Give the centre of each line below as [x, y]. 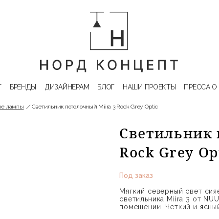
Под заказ [136, 175]
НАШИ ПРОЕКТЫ [149, 87]
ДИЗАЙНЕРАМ [67, 87]
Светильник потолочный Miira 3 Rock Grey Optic [95, 107]
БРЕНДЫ [23, 87]
